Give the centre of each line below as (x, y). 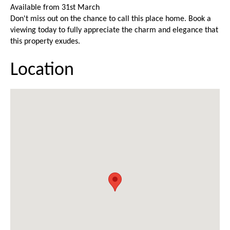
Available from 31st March (55, 8)
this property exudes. (45, 42)
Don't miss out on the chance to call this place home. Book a (111, 19)
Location (42, 71)
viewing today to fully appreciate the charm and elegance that (114, 31)
